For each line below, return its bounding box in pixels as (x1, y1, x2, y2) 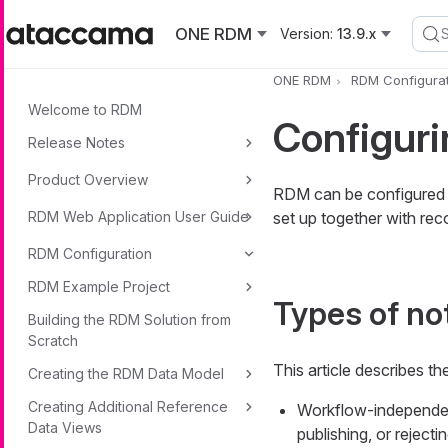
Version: (280, 25, 333, 42)
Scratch (28, 332, 78, 349)
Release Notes (28, 134, 125, 151)
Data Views (28, 419, 102, 436)
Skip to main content (4, 2, 152, 22)
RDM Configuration (28, 245, 152, 262)
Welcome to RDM (28, 101, 142, 118)
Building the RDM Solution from (28, 311, 231, 328)
